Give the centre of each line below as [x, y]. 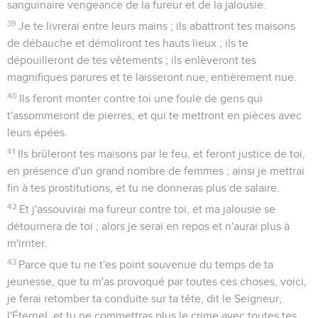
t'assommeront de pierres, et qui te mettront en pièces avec [154, 115]
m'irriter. [27, 243]
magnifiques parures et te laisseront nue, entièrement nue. [152, 77]
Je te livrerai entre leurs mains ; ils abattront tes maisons [157, 26]
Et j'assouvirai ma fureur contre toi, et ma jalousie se [148, 209]
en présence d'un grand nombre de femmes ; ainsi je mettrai [156, 171]
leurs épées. [37, 132]
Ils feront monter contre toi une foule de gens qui [141, 98]
